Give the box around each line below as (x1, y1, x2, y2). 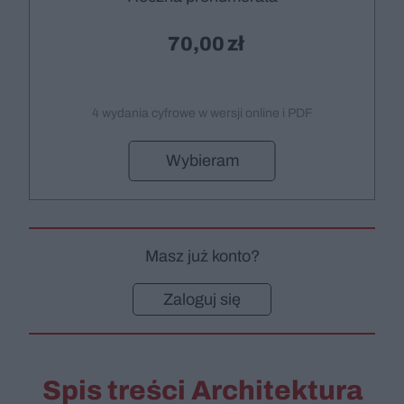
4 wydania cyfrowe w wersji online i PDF (91, 106, 313, 120)
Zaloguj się (163, 290, 241, 308)
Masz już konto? (144, 247, 260, 265)
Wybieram (165, 151, 239, 170)
